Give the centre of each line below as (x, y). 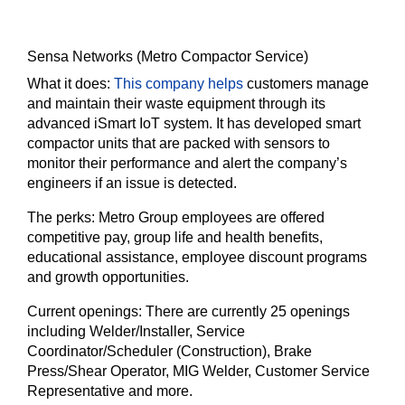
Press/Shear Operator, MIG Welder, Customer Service (198, 371)
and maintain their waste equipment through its (176, 104)
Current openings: (86, 311)
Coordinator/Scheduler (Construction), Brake (170, 351)
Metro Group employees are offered (212, 217)
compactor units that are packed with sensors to (179, 143)
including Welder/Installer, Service (136, 331)
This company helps (179, 84)
